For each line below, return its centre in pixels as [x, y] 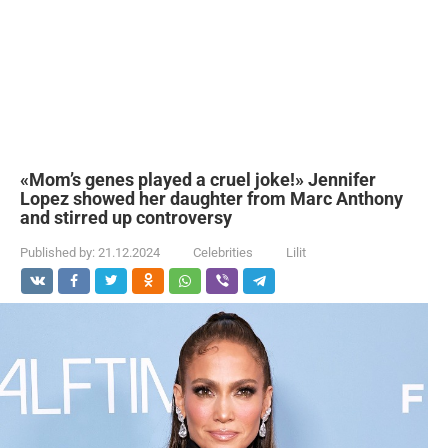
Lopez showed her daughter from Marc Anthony [211, 198]
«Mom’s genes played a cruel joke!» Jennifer [198, 179]
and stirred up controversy [126, 217]
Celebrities [223, 252]
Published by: [57, 252]
